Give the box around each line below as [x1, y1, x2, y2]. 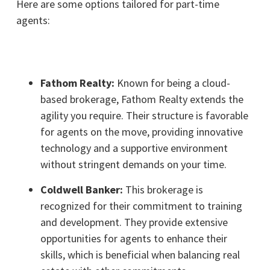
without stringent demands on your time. [40, 157, 227, 171]
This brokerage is [125, 182, 203, 196]
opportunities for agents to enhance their [40, 231, 227, 245]
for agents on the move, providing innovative [40, 124, 243, 139]
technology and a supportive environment [40, 140, 228, 155]
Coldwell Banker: [40, 182, 125, 196]
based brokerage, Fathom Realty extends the [40, 92, 243, 106]
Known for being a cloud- [114, 75, 230, 90]
